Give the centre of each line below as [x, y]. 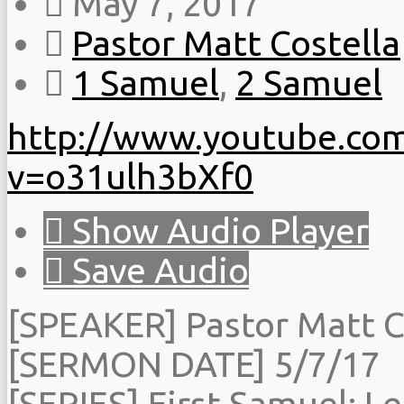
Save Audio [156, 270]
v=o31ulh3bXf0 [130, 176]
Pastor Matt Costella [236, 42]
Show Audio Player [216, 230]
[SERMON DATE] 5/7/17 [194, 363]
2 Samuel [309, 82]
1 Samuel [146, 82]
